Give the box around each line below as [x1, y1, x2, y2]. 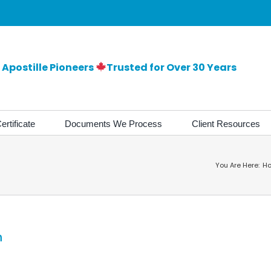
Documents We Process [65, 119, 163, 129]
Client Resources [192, 119, 261, 129]
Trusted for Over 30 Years [106, 60, 237, 74]
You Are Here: [215, 160, 260, 170]
